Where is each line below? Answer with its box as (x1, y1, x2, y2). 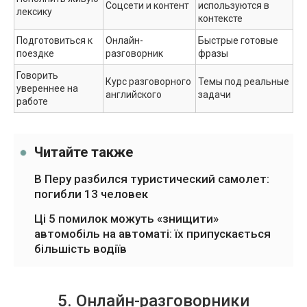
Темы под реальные (198, 75, 289, 87)
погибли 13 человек (34, 186, 148, 201)
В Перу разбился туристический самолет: (34, 171, 269, 186)
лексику (16, 5, 52, 17)
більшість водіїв (34, 241, 127, 256)
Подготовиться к (16, 34, 93, 46)
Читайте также (34, 143, 133, 160)
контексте (198, 12, 243, 24)
